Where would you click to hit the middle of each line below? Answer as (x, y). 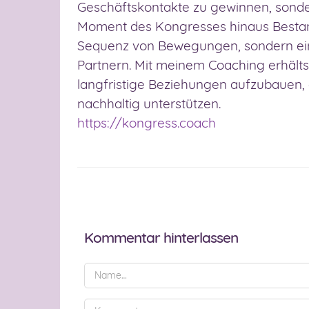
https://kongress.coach (147, 122)
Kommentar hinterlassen (161, 237)
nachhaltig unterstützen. (149, 103)
